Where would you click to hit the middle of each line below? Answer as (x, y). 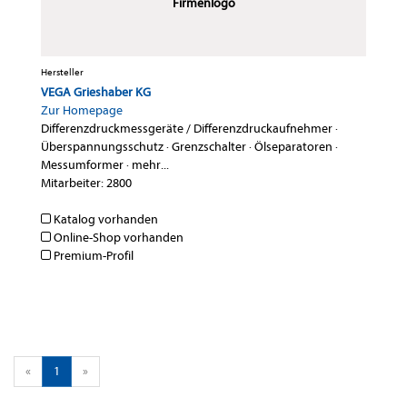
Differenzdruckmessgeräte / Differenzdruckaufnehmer (187, 129)
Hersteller (62, 73)
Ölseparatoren (293, 147)
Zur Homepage (82, 111)
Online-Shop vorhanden (117, 238)
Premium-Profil (92, 256)
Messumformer (82, 165)
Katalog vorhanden (104, 220)
